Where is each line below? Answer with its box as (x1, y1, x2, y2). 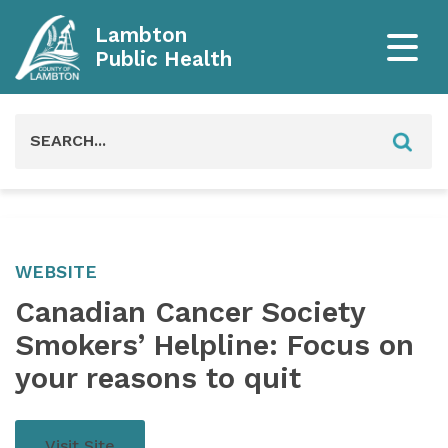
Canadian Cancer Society (15, 294, 365, 329)
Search (14, 117, 68, 136)
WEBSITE (15, 261, 97, 282)
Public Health (95, 47, 232, 71)
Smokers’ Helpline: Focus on (15, 327, 414, 362)
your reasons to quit (15, 360, 301, 395)
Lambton (95, 23, 187, 47)
